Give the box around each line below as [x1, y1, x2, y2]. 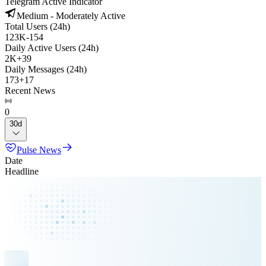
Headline [5, 166, 39, 176]
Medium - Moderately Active [17, 11, 125, 21]
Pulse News [17, 145, 61, 155]
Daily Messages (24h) [5, 64, 87, 74]
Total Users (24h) [5, 21, 70, 31]
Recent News [5, 85, 55, 96]
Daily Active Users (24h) [5, 43, 99, 53]
